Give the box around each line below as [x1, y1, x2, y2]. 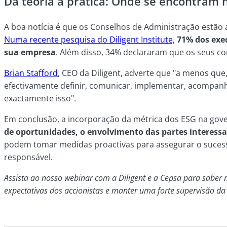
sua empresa [4, 46, 56, 58]
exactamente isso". [4, 92, 76, 104]
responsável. [4, 151, 53, 163]
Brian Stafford [4, 67, 58, 79]
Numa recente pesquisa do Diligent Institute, [4, 33, 175, 45]
